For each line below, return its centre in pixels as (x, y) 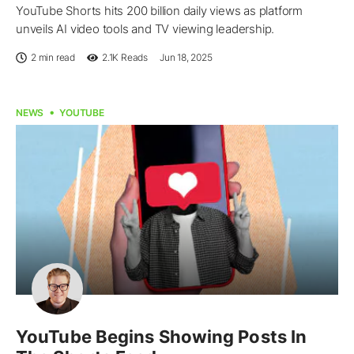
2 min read (53, 57)
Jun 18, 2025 (186, 57)
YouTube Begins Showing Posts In (162, 337)
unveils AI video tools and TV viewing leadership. (145, 28)
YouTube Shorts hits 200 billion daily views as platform (159, 10)
